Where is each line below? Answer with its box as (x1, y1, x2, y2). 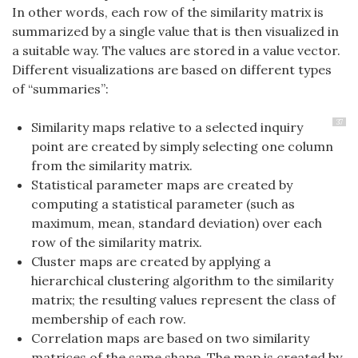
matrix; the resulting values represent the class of (31, 292, 336, 308)
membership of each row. (31, 311, 186, 328)
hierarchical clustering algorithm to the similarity (31, 272, 333, 289)
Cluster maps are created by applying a (31, 253, 271, 270)
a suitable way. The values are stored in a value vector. (12, 42, 340, 59)
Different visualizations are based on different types (12, 62, 332, 78)
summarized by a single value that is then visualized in (12, 23, 339, 40)
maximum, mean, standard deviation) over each (31, 215, 322, 232)
